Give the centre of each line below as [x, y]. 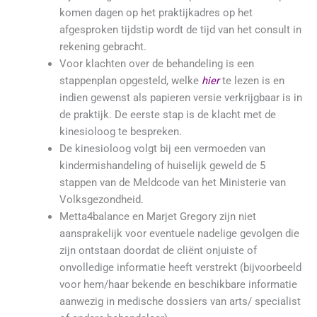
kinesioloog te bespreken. [120, 132]
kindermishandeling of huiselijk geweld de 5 [162, 166]
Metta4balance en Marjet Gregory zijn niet [157, 217]
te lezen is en [252, 81]
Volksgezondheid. [101, 200]
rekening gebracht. [103, 47]
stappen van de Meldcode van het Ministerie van [172, 183]
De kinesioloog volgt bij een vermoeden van [162, 149]
